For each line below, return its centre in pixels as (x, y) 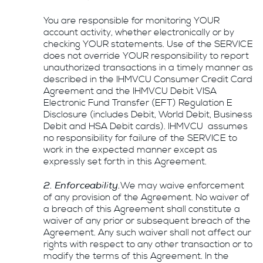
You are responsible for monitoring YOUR (132, 21)
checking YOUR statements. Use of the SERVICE (149, 44)
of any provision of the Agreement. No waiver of (147, 197)
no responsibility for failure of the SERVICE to (141, 138)
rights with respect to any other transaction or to (148, 244)
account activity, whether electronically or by (139, 32)
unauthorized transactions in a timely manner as (149, 68)
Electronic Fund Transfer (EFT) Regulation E (138, 103)
